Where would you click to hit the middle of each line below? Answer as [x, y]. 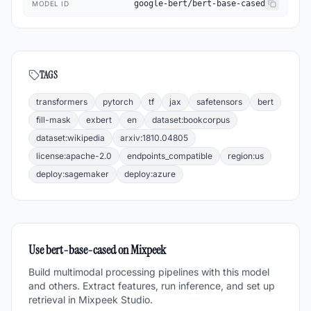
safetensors [219, 102]
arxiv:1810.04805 [154, 138]
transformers [62, 102]
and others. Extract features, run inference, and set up [152, 286]
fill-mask [53, 120]
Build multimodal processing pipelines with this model [149, 272]
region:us [246, 156]
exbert [99, 120]
